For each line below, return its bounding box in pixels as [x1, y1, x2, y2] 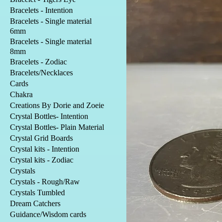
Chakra [10, 90, 33, 99]
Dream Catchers [10, 199, 60, 208]
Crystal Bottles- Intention [10, 111, 88, 120]
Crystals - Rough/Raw [10, 177, 80, 186]
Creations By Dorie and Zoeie [10, 101, 104, 110]
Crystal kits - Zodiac [10, 155, 73, 164]
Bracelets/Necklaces [10, 68, 73, 77]
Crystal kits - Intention [10, 144, 79, 153]
